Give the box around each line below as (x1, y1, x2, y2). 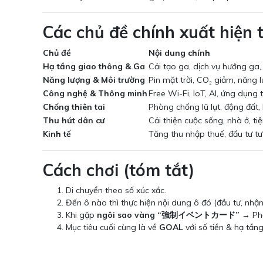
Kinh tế (43, 129, 71, 140)
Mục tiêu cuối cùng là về (66, 222, 159, 233)
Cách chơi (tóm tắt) (42, 160, 194, 181)
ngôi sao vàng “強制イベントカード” (97, 210, 240, 221)
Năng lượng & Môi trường (43, 75, 145, 86)
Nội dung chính (149, 48, 210, 59)
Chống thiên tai (43, 102, 105, 113)
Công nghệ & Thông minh (43, 88, 147, 99)
